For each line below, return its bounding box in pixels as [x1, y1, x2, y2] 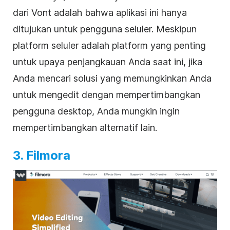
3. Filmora [13, 148, 70, 163]
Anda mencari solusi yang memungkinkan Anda [13, 73, 212, 84]
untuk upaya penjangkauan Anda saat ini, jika [13, 56, 202, 68]
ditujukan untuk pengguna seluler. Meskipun [13, 24, 197, 35]
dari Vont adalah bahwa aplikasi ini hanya [13, 7, 187, 18]
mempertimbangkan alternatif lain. [13, 122, 157, 133]
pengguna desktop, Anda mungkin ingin [13, 106, 180, 117]
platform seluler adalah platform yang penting [13, 40, 206, 51]
